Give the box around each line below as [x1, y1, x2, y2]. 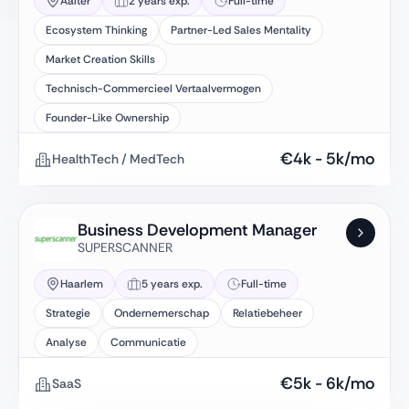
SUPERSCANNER [78, 239, 173, 256]
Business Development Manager [78, 219, 317, 241]
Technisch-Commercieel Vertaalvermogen [46, 81, 261, 96]
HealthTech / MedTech [52, 151, 184, 167]
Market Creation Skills [46, 52, 155, 67]
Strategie [46, 306, 90, 320]
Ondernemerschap [114, 306, 209, 320]
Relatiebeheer [233, 306, 302, 320]
